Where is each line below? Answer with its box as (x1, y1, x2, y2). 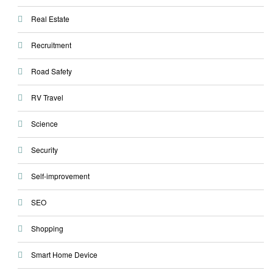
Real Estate (30, 13, 69, 24)
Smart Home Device (30, 249, 97, 260)
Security (30, 144, 58, 155)
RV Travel (30, 92, 63, 103)
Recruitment (30, 40, 71, 51)
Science (30, 118, 58, 129)
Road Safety (30, 66, 72, 77)
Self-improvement (30, 171, 90, 182)
